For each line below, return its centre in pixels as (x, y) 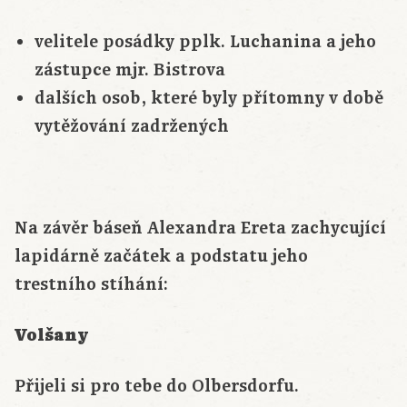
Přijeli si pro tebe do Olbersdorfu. (157, 387)
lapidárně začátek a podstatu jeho (161, 257)
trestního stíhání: (91, 285)
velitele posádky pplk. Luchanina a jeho (205, 42)
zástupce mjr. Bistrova (129, 70)
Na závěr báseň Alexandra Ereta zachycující (200, 228)
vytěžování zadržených (131, 127)
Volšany (51, 336)
